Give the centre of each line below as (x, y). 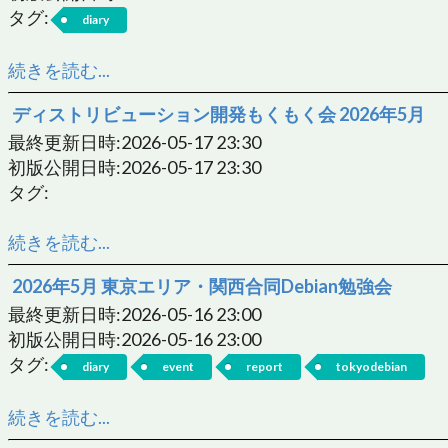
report (265, 366)
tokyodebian (372, 366)
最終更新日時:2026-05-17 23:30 (134, 141)
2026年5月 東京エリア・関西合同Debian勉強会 (202, 285)
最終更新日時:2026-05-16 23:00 (134, 313)
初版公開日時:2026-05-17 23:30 (134, 166)
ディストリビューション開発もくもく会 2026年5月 (218, 113)
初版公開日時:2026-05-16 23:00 (134, 338)
